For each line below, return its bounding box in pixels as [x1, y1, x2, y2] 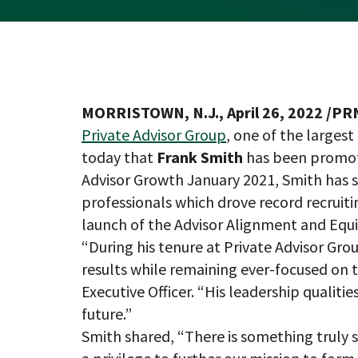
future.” [82, 304, 132, 324]
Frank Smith [157, 147, 243, 167]
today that [82, 147, 157, 167]
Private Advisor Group [82, 125, 226, 145]
